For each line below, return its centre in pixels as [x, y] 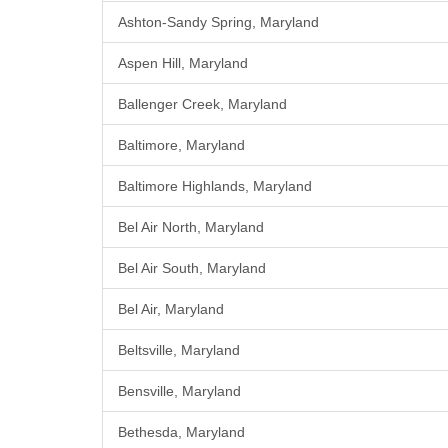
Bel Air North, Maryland [191, 227]
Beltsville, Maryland [179, 350]
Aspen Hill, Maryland [183, 63]
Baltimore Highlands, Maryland [215, 186]
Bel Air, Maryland [171, 309]
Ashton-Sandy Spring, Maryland [218, 22]
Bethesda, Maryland [181, 432]
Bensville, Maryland [179, 391]
